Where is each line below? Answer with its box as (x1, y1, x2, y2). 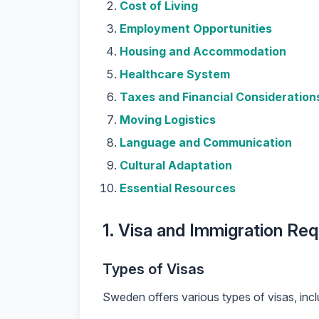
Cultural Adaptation (120, 158, 232, 172)
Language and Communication (120, 135, 292, 150)
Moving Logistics (120, 113, 216, 127)
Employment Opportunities (120, 21, 272, 36)
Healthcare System (120, 67, 230, 81)
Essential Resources (120, 181, 236, 195)
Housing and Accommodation (120, 44, 286, 58)
